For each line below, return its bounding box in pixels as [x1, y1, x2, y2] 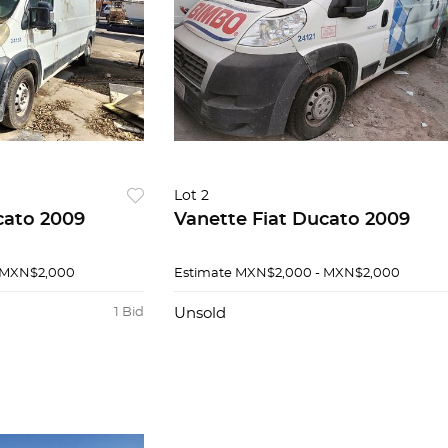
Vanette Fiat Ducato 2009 [173, 211, 410, 229]
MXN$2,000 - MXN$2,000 [234, 267, 400, 280]
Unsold [173, 306, 226, 321]
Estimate [173, 267, 232, 280]
